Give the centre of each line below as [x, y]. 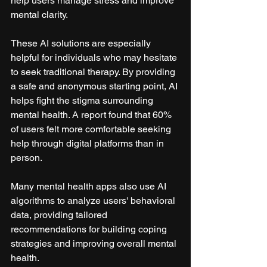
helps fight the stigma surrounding [83, 101]
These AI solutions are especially [82, 44]
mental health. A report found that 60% [92, 115]
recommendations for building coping [90, 229]
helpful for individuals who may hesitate [95, 58]
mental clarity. [39, 15]
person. [27, 158]
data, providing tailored [60, 215]
